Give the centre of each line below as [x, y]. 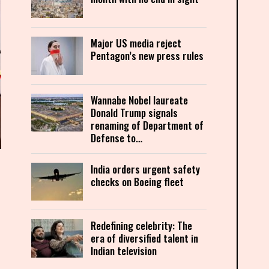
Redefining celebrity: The [142, 226]
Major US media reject [136, 43]
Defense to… [117, 138]
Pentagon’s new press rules [147, 55]
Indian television [124, 251]
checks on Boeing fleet [138, 181]
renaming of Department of [147, 125]
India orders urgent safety [146, 169]
